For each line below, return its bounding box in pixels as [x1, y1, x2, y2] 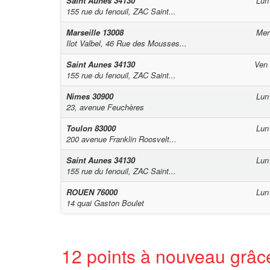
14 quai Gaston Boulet [66, 197, 144, 209]
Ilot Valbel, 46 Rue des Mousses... [66, 37, 187, 49]
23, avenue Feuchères [66, 101, 144, 113]
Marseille [66, 27, 102, 38]
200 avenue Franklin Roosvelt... [66, 133, 177, 145]
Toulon [66, 122, 95, 134]
